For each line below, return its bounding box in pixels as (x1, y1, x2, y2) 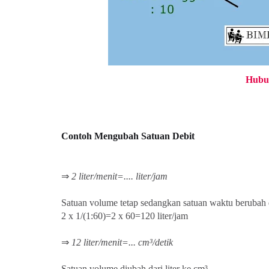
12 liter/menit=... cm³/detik (71, 237, 173, 247)
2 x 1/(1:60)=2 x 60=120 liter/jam (61, 211, 188, 221)
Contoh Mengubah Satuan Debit (61, 131, 195, 141)
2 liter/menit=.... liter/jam (71, 171, 168, 181)
